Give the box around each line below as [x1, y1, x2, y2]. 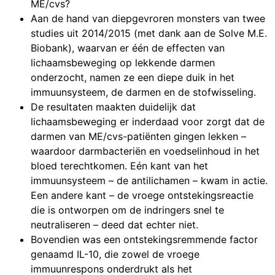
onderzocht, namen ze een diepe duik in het [31, 71, 234, 84]
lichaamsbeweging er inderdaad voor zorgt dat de [31, 115, 265, 128]
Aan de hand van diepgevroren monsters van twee [31, 12, 265, 25]
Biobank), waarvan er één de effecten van [31, 42, 225, 55]
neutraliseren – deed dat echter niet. [31, 219, 198, 231]
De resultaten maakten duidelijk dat [31, 101, 196, 114]
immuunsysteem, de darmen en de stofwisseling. [31, 86, 256, 99]
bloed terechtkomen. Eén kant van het [31, 160, 208, 172]
